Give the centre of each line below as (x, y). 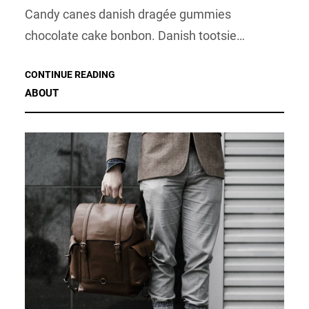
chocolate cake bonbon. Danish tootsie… (135, 36)
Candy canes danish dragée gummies (128, 14)
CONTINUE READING (70, 75)
